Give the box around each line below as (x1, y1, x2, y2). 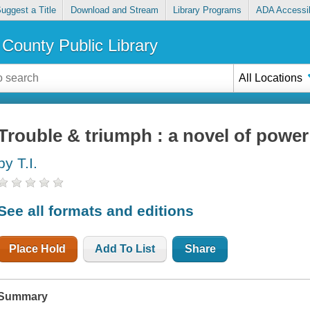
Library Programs (173, 5, 242, 16)
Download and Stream (70, 5, 158, 16)
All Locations (239, 71, 303, 84)
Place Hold (9, 242, 66, 255)
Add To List (95, 242, 156, 255)
